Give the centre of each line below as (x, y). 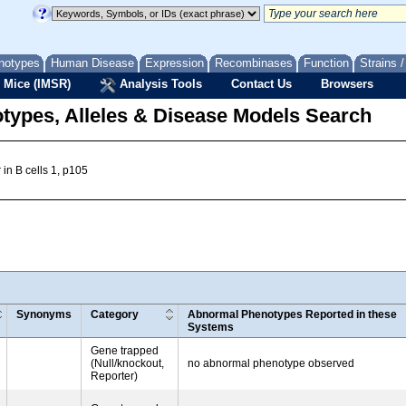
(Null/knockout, (127, 363)
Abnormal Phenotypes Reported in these (292, 314)
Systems (211, 327)
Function (326, 63)
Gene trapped (125, 351)
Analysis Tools (159, 84)
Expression (174, 63)
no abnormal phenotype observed (271, 363)
